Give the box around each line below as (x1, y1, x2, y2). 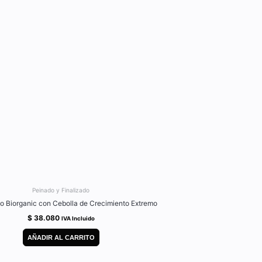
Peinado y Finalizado (32, 186, 89, 194)
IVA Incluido (61, 215, 95, 222)
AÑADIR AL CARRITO (27, 234, 95, 242)
